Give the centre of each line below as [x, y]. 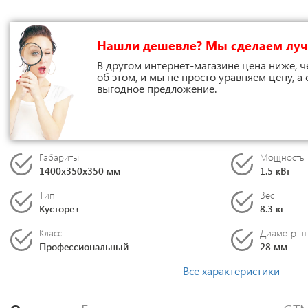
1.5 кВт [275, 171]
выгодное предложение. [156, 88]
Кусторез [59, 209]
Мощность [282, 157]
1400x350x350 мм [80, 171]
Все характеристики [231, 271]
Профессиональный [84, 246]
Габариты [59, 157]
